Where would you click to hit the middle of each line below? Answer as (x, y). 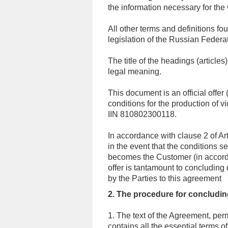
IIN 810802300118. (142, 114)
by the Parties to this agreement (165, 178)
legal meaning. (135, 72)
